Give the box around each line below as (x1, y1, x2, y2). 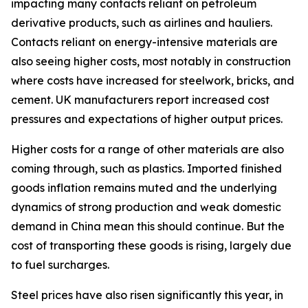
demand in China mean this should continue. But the (11, 219, 285, 233)
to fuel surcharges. (11, 258, 109, 272)
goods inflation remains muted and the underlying (11, 181, 277, 195)
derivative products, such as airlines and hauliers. (11, 16, 272, 30)
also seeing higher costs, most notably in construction (11, 54, 291, 68)
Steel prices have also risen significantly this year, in (11, 288, 283, 302)
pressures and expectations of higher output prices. (11, 112, 283, 126)
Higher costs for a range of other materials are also (11, 142, 284, 156)
